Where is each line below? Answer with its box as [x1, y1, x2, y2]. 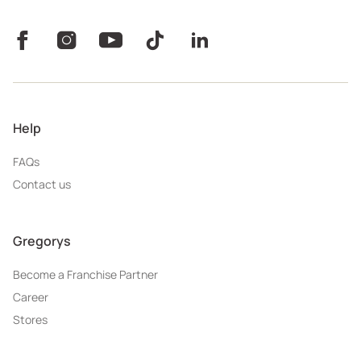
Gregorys [13, 231, 71, 250]
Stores [13, 311, 48, 327]
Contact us [13, 176, 71, 192]
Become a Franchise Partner [13, 266, 158, 282]
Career [13, 288, 48, 305]
